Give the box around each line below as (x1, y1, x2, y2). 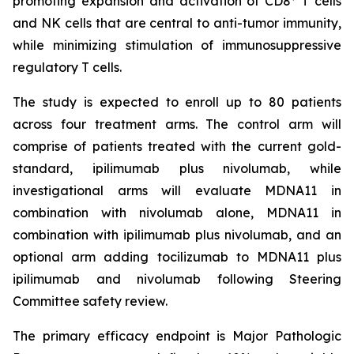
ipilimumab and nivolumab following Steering (13, 271, 341, 287)
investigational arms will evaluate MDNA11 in (13, 183, 341, 198)
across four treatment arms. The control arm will (13, 116, 341, 132)
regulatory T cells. (13, 59, 122, 75)
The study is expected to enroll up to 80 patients (13, 94, 341, 110)
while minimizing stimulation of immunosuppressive (13, 37, 341, 53)
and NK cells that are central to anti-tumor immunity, (13, 15, 341, 31)
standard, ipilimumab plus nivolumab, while (13, 160, 341, 176)
